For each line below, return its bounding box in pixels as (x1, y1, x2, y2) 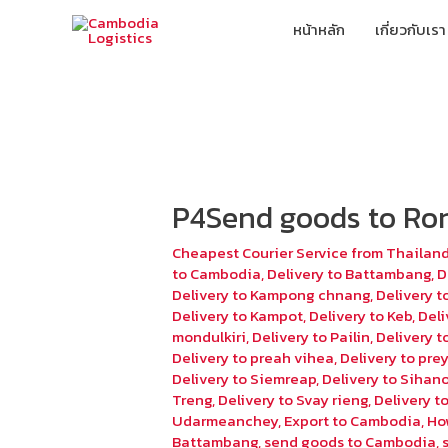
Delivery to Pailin (252, 325, 371, 349)
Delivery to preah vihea (172, 346, 335, 370)
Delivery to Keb (309, 304, 413, 328)
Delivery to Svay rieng (218, 388, 369, 412)
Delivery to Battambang (267, 262, 432, 286)
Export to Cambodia (284, 409, 422, 433)
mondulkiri (172, 325, 247, 349)
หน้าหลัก (292, 18, 345, 41)
